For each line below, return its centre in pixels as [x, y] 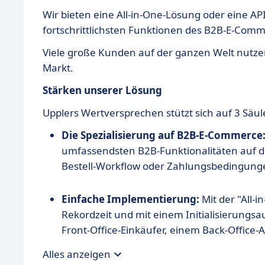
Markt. [58, 67]
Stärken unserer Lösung [102, 90]
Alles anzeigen [77, 254]
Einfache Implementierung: [130, 199]
